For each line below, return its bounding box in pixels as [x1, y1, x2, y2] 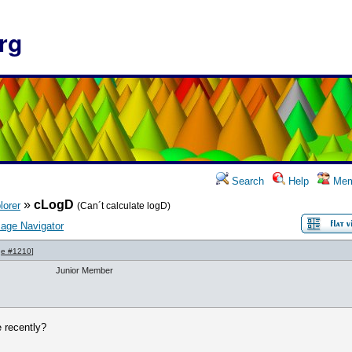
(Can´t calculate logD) [77, 200, 170, 211]
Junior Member [56, 266, 113, 275]
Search [229, 175, 264, 187]
